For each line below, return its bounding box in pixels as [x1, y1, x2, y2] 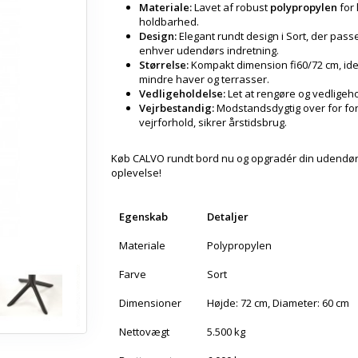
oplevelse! [111, 165, 161, 180]
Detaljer [207, 209, 249, 224]
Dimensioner [119, 296, 181, 310]
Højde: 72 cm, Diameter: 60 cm [207, 296, 349, 310]
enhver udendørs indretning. [139, 43, 279, 58]
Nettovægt [119, 324, 169, 339]
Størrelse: [139, 58, 189, 72]
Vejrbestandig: [139, 101, 214, 115]
